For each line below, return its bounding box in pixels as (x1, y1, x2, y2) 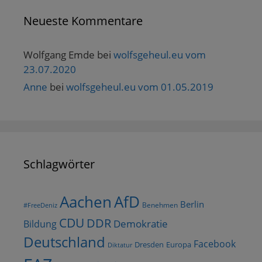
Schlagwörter (23, 156, 95, 172)
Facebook (194, 237, 236, 250)
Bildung (23, 218, 57, 230)
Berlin (180, 198, 204, 210)
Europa (166, 239, 191, 250)
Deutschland (23, 232, 105, 251)
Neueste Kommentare (23, 13, 143, 29)
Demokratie (113, 217, 168, 230)
